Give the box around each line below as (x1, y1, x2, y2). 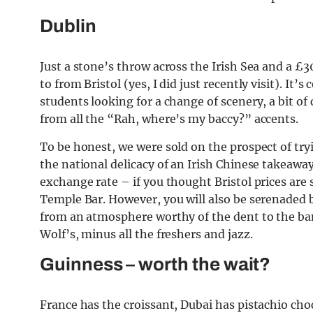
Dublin (40, 16, 96, 36)
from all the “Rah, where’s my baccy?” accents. (40, 112, 299, 126)
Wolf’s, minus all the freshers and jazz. (40, 227, 253, 242)
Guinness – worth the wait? (40, 254, 271, 275)
